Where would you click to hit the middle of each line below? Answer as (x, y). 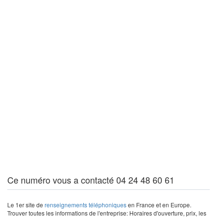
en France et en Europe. (159, 205)
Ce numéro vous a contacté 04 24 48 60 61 (91, 180)
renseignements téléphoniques (85, 205)
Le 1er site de (26, 205)
